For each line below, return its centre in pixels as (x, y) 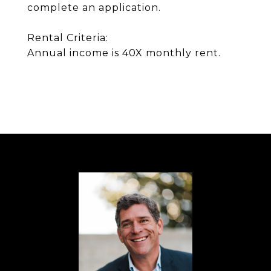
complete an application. (94, 8)
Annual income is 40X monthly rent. (124, 53)
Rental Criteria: (68, 38)
